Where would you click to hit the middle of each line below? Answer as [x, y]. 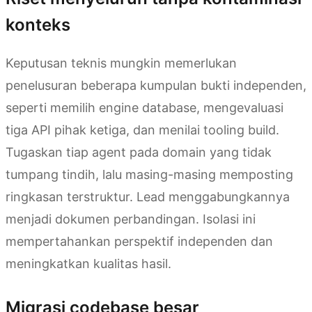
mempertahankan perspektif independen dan [139, 242]
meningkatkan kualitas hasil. [88, 264]
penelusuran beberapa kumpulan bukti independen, [156, 86]
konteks [38, 25]
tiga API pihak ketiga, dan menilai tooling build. [142, 130]
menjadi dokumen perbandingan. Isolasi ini [131, 219]
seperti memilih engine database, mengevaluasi [145, 108]
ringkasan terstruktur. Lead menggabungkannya [148, 197]
